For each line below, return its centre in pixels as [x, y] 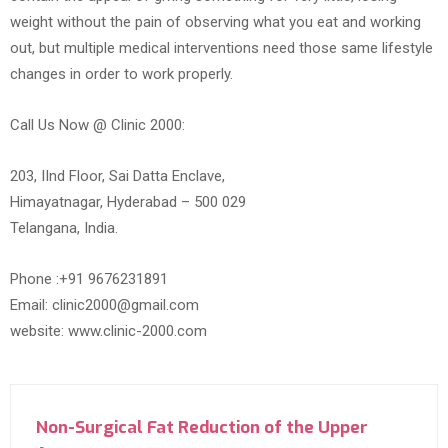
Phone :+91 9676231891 [89, 278]
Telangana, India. [64, 227]
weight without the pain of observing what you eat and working [215, 21]
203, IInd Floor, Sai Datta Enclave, [117, 175]
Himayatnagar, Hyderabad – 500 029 [128, 201]
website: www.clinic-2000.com [108, 330]
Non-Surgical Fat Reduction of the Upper [202, 427]
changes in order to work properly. [121, 73]
